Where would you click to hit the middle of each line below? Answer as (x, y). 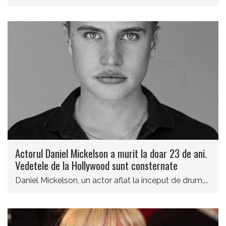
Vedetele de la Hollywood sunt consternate (96, 165)
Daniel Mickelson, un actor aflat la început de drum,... (112, 181)
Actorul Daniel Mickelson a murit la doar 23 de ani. (111, 153)
